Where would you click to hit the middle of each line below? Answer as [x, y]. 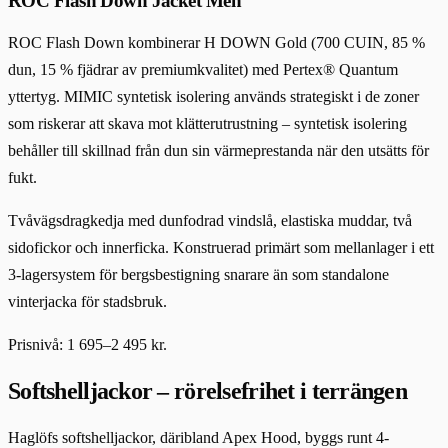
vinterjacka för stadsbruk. [87, 302]
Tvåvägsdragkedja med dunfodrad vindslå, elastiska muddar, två [210, 221]
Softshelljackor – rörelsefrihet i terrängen [208, 391]
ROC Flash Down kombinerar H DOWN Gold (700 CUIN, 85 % [216, 43]
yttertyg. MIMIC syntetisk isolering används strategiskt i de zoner [213, 97]
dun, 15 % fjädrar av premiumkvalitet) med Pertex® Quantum [203, 70]
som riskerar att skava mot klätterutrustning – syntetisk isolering [207, 124]
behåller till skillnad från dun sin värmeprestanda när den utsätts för [218, 151]
